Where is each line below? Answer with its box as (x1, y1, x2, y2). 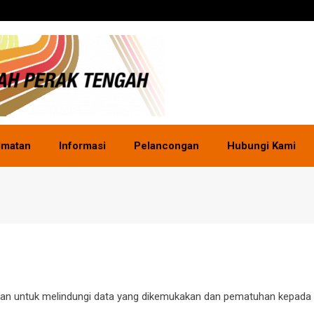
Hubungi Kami (227, 139, 296, 152)
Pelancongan (134, 139, 199, 152)
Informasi (59, 139, 106, 152)
